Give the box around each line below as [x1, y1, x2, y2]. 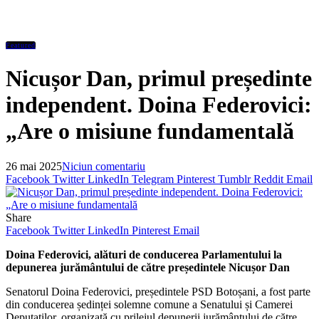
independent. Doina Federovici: [6, 92, 312, 118]
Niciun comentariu [62, 159, 145, 172]
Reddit [253, 172, 283, 185]
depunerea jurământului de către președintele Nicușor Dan [6, 261, 290, 273]
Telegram [132, 172, 174, 185]
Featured [6, 41, 36, 49]
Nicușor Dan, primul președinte [6, 66, 312, 92]
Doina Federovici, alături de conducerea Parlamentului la [6, 248, 282, 261]
